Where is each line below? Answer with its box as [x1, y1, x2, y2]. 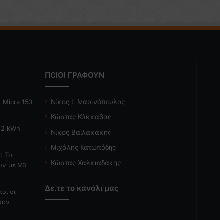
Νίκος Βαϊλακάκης [50, 128, 111, 136]
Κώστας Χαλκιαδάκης [50, 159, 121, 166]
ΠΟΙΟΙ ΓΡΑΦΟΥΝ [44, 70, 104, 80]
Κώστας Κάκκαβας [50, 113, 111, 121]
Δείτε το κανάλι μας [44, 183, 118, 192]
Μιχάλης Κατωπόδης [50, 143, 116, 151]
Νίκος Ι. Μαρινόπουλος [50, 98, 125, 106]
